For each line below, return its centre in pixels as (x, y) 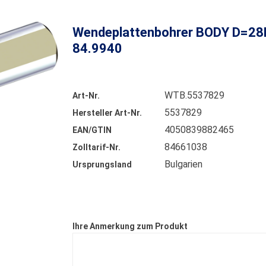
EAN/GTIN (92, 130)
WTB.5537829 (195, 95)
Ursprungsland (102, 164)
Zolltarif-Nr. (97, 147)
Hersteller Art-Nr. (107, 113)
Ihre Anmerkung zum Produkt (130, 227)
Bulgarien (184, 164)
